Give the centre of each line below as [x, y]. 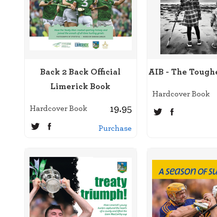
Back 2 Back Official [81, 71]
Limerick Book [81, 86]
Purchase [115, 128]
